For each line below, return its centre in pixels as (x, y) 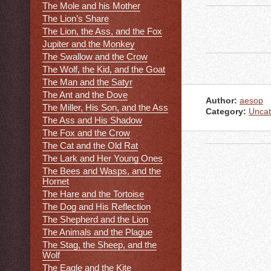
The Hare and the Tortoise (93, 194)
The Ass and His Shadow (92, 120)
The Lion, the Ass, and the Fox (102, 31)
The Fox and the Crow (86, 133)
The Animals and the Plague (97, 232)
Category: (226, 112)
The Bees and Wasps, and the (102, 171)
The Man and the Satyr (87, 82)
